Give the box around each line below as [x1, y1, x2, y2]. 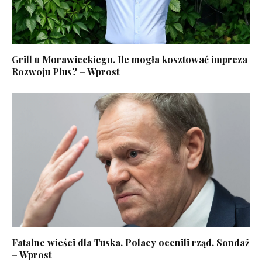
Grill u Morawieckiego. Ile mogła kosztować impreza [12, 53, 247, 65]
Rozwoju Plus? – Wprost [12, 65, 119, 78]
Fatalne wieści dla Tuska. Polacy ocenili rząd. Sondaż [12, 236, 250, 249]
